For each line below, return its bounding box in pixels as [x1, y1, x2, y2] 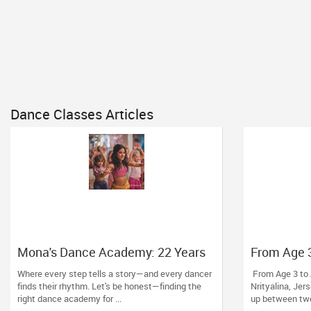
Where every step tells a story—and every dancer [17, 267, 212, 280]
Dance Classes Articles [10, 105, 153, 124]
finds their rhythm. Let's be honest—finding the [17, 280, 201, 292]
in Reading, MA [17, 271, 102, 288]
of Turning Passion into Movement [17, 258, 209, 274]
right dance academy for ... [17, 292, 121, 305]
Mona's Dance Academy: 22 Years [17, 244, 205, 260]
